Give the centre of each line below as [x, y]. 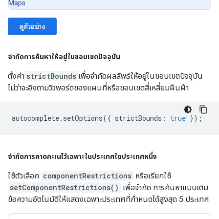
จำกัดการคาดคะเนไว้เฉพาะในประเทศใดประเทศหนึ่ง [82, 157]
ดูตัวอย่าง [32, 27]
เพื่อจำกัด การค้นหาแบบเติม [164, 188]
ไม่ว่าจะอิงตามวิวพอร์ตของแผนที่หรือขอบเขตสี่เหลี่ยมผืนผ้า [98, 88]
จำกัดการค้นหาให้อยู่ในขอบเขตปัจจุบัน [64, 57]
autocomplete [35, 118]
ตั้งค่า [16, 76]
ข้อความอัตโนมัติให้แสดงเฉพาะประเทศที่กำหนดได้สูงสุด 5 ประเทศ [109, 199]
